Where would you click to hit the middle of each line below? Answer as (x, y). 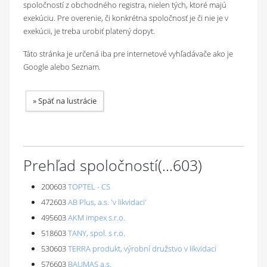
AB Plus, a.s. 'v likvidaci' (107, 202)
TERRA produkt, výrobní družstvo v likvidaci (142, 249)
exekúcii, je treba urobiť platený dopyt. (89, 31)
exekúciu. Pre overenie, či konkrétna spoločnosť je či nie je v (126, 18)
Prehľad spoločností (91, 165)
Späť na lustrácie (67, 101)
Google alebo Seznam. (62, 67)
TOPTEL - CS (89, 187)
